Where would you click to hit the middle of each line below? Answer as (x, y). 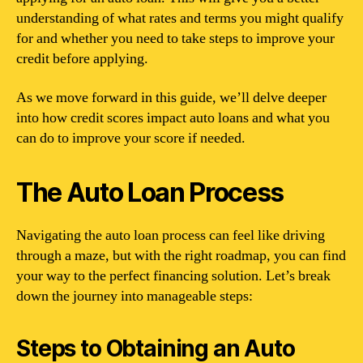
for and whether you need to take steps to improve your (175, 38)
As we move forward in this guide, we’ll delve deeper (171, 97)
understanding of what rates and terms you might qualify (180, 18)
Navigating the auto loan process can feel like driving (171, 235)
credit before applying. (82, 59)
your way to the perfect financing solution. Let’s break (173, 275)
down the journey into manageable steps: (135, 296)
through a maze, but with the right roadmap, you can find (181, 255)
